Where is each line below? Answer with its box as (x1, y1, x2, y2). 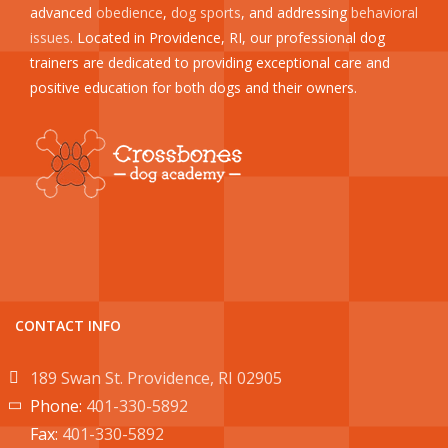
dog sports (171, 2, 241, 22)
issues (30, 27, 70, 47)
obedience (96, 2, 163, 22)
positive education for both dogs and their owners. (30, 77, 357, 97)
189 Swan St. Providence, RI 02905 (30, 366, 282, 389)
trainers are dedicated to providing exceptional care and (30, 52, 390, 72)
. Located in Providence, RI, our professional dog (70, 27, 385, 47)
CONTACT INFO (15, 315, 121, 335)
